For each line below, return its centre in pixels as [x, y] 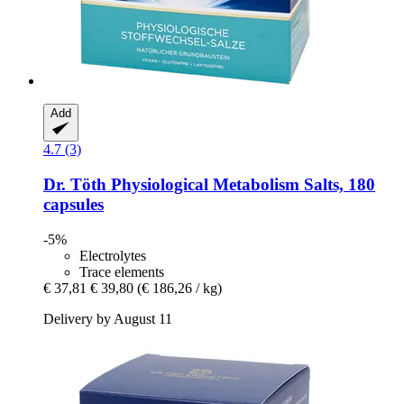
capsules [73, 204]
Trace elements [122, 271]
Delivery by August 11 [108, 318]
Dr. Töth [75, 184]
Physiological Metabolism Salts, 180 [241, 184]
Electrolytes [113, 255]
